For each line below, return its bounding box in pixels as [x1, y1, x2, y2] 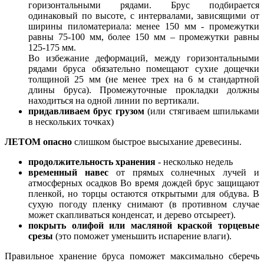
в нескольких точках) [28, 117, 114, 127]
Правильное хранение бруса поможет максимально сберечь [5, 251, 259, 262]
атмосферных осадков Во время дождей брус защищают [28, 178, 259, 189]
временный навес [28, 167, 108, 178]
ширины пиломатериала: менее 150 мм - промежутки [28, 21, 259, 32]
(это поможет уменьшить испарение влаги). [53, 231, 232, 242]
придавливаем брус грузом [28, 106, 144, 117]
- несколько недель [156, 157, 233, 167]
